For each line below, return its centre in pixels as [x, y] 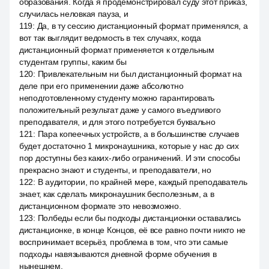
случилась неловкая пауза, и [74, 14]
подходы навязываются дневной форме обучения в [118, 254]
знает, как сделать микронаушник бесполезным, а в [117, 194]
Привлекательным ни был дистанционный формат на [140, 74]
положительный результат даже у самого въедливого [120, 110]
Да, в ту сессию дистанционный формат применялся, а [142, 26]
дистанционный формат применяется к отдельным [117, 50]
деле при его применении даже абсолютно [101, 86]
